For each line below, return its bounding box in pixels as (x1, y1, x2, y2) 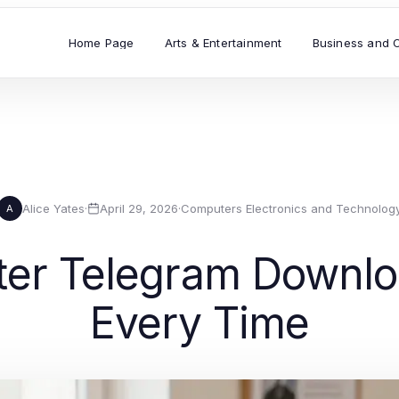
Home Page (68, 35, 134, 50)
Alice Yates (22, 200, 85, 216)
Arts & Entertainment (164, 35, 282, 50)
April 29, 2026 (100, 200, 178, 216)
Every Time (89, 297, 310, 349)
